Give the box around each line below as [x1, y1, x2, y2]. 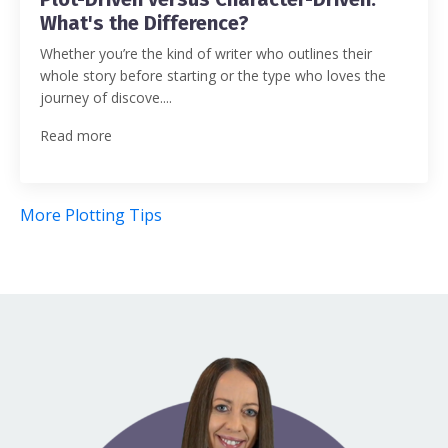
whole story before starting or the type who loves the [40, 66, 386, 86]
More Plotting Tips [20, 204, 162, 227]
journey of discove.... [40, 88, 172, 108]
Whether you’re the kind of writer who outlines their [40, 44, 372, 64]
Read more [40, 126, 112, 146]
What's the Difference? [40, 11, 249, 36]
